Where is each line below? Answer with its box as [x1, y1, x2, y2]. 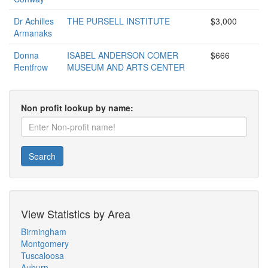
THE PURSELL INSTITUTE [67, 15, 170, 27]
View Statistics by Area [21, 206, 130, 221]
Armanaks [14, 27, 52, 39]
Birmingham [21, 226, 66, 237]
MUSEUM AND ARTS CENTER [67, 61, 185, 73]
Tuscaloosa [21, 249, 64, 261]
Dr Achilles [14, 15, 54, 27]
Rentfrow [14, 61, 48, 73]
